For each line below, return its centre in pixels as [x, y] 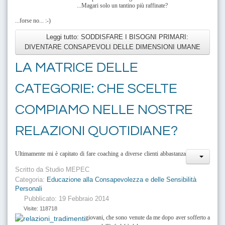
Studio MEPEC [67, 170]
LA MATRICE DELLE [77, 67]
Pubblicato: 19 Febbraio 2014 [67, 199]
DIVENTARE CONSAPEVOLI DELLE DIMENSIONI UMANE [113, 47]
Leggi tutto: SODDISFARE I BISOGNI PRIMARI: [116, 37]
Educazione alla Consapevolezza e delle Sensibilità [122, 180]
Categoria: [31, 180]
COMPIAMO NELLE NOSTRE [104, 109]
